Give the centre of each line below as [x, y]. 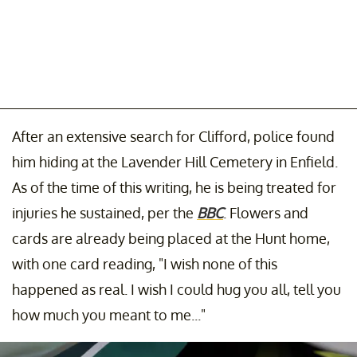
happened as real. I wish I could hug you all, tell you [177, 290]
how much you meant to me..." [109, 315]
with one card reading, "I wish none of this [145, 264]
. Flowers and [266, 213]
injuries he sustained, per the [104, 213]
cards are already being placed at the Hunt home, [171, 239]
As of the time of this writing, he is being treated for [174, 188]
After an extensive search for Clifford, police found [173, 137]
